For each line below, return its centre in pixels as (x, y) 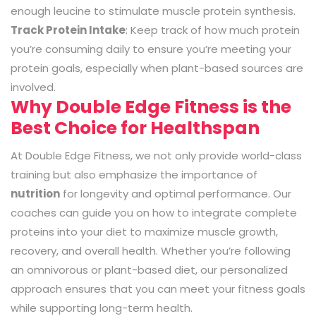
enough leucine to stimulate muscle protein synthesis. (153, 11)
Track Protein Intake (68, 30)
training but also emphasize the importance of (134, 174)
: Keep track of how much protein (213, 30)
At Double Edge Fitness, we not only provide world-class (156, 155)
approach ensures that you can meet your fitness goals (158, 288)
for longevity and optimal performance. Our (176, 193)
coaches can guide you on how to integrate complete (154, 212)
